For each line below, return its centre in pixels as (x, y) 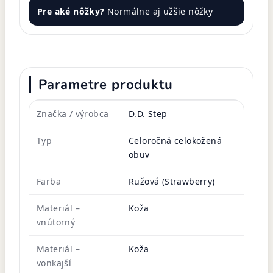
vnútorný (56, 222)
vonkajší (54, 263)
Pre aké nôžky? (71, 11)
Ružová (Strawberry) (172, 181)
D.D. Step (148, 113)
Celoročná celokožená (175, 140)
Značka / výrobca (73, 113)
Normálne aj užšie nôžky (159, 11)
